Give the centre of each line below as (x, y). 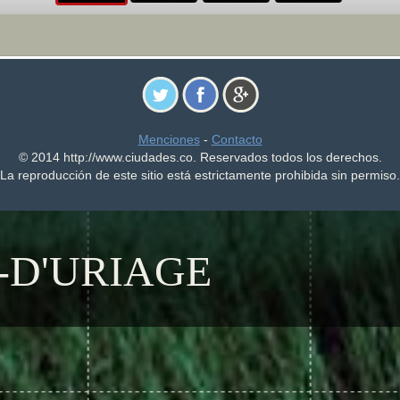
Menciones (169, 139)
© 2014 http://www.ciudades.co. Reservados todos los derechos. (200, 157)
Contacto (237, 139)
